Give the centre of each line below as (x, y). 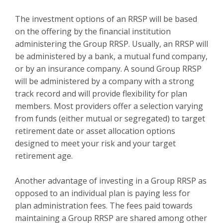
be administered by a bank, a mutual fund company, (111, 56)
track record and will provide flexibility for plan (101, 94)
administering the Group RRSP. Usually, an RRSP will (111, 44)
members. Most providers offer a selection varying (109, 106)
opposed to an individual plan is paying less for (103, 193)
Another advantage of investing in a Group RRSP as (111, 181)
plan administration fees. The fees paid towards (104, 206)
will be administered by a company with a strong (105, 81)
